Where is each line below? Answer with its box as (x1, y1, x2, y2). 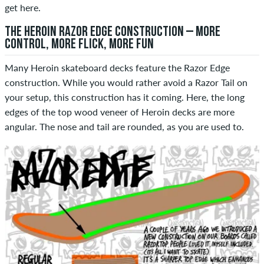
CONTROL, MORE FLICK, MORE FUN (5, 38, 154, 52)
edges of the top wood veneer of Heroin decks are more (5, 106, 235, 118)
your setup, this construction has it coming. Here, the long (5, 91, 245, 103)
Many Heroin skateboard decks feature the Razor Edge (5, 62, 230, 74)
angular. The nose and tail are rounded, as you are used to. (5, 121, 244, 133)
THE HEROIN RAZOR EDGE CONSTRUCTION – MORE (5, 25, 220, 40)
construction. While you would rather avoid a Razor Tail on (5, 77, 247, 88)
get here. (5, 2, 41, 14)
